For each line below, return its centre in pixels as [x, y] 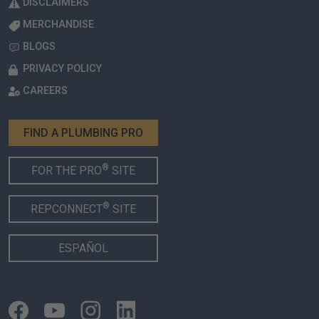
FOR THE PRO [67, 171]
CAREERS [45, 91]
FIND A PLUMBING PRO [83, 133]
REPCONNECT [67, 209]
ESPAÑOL [83, 249]
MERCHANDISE [58, 25]
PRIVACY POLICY [62, 69]
